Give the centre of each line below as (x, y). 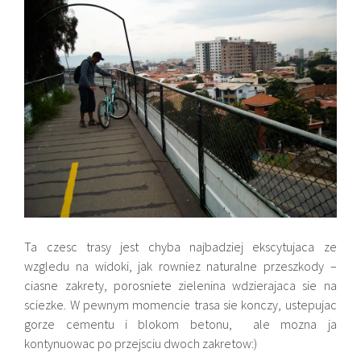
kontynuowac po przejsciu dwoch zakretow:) (141, 343)
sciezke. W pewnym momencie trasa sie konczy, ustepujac (180, 304)
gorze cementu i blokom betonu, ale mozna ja (180, 324)
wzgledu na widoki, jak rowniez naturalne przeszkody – (180, 266)
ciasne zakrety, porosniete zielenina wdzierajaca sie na (180, 285)
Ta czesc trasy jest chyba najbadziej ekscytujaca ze (180, 246)
